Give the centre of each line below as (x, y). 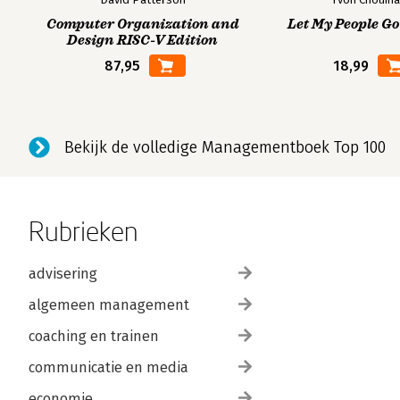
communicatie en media (108, 367)
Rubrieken (83, 231)
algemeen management (109, 305)
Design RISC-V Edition (142, 40)
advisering (63, 274)
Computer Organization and (142, 24)
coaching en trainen (94, 336)
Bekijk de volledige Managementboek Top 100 (225, 147)
